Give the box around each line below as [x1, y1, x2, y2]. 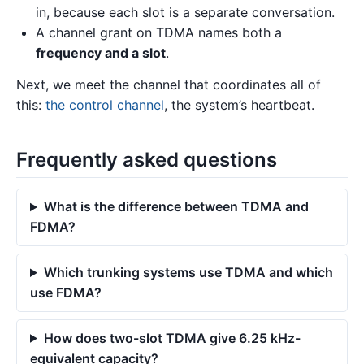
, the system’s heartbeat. [164, 97, 314, 114]
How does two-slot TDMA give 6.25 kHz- [43, 329, 301, 346]
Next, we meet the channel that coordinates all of [16, 76, 321, 93]
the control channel [45, 97, 164, 114]
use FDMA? [30, 284, 102, 301]
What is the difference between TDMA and [43, 198, 309, 215]
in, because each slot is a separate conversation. [36, 3, 335, 20]
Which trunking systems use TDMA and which [43, 264, 333, 281]
